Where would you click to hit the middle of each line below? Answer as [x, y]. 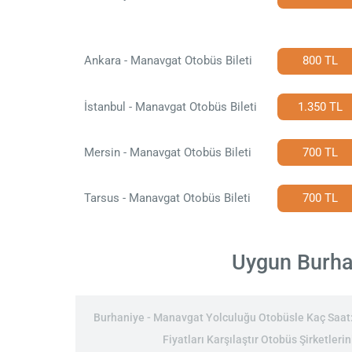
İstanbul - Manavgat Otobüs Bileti [170, 106]
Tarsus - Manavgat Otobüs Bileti [167, 198]
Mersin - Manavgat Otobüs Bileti [167, 152]
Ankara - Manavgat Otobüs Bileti [168, 61]
